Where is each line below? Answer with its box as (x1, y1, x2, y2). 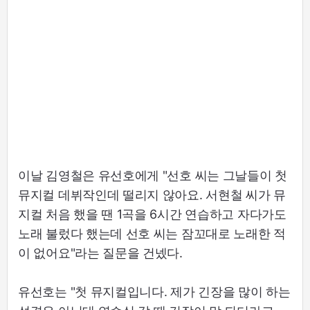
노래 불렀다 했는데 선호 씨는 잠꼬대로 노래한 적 (18, 226, 286, 241)
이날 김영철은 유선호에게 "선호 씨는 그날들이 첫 (18, 168, 287, 183)
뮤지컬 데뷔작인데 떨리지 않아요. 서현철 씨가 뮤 (18, 188, 286, 203)
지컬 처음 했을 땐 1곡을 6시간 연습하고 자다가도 (18, 207, 286, 222)
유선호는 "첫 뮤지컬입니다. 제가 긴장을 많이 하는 (18, 284, 291, 300)
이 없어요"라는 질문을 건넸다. (18, 246, 183, 261)
